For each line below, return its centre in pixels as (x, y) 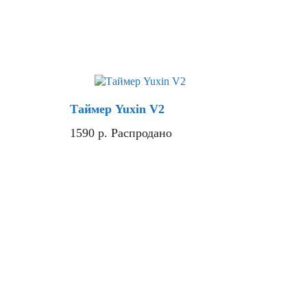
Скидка (174, 93)
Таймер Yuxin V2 (117, 109)
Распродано (142, 133)
